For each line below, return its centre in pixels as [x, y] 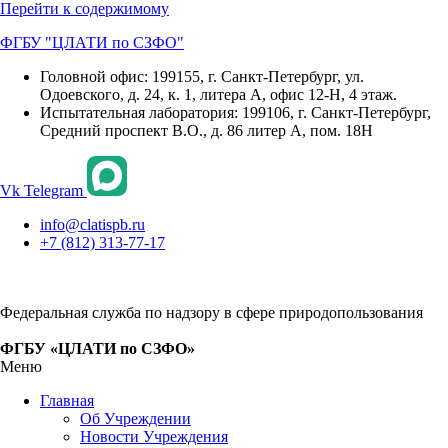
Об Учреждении [135, 418]
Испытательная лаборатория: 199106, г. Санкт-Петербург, [235, 112]
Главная [67, 400]
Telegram [53, 190]
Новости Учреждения [154, 436]
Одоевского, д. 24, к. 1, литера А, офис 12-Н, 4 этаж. [218, 94]
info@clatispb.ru [92, 224]
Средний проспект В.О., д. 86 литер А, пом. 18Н [206, 130]
